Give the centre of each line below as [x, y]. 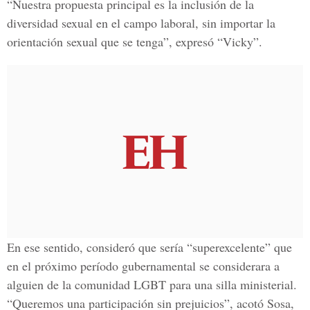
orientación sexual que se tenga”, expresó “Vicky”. [135, 42]
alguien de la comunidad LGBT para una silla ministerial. [152, 284]
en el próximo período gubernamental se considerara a [143, 266]
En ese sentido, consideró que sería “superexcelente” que [149, 247]
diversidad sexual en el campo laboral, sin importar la [141, 23]
